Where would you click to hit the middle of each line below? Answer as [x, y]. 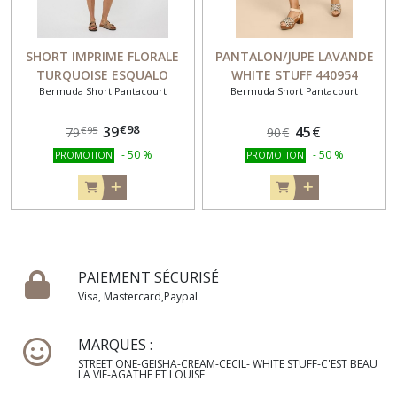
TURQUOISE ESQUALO [103, 75]
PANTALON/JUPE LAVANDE [294, 57]
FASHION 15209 [102, 94]
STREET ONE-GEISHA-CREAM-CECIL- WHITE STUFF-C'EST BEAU [228, 364]
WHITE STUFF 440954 [294, 75]
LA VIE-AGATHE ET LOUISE [141, 375]
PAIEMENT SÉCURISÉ [148, 278]
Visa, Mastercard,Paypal [138, 297]
